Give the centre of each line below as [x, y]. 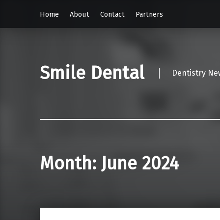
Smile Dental [92, 73]
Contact [112, 14]
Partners [149, 14]
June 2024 [140, 164]
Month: [70, 164]
